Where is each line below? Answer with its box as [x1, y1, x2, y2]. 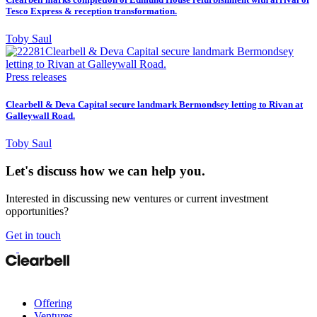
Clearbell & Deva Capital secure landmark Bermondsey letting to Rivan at [6, 99, 303, 110]
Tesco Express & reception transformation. [6, 5, 177, 16]
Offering [34, 296, 72, 309]
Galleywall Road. [6, 110, 75, 122]
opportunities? [6, 204, 69, 217]
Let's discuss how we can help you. [6, 163, 205, 178]
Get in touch [6, 229, 61, 241]
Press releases [6, 70, 67, 83]
